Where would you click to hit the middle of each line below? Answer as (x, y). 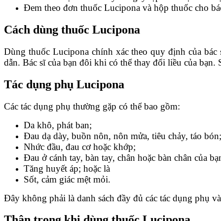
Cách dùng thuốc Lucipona (74, 29)
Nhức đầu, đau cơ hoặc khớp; (80, 147)
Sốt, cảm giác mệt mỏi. (67, 179)
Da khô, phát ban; (58, 125)
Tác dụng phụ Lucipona (64, 84)
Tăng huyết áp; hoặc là (67, 168)
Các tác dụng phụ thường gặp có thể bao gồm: (92, 106)
